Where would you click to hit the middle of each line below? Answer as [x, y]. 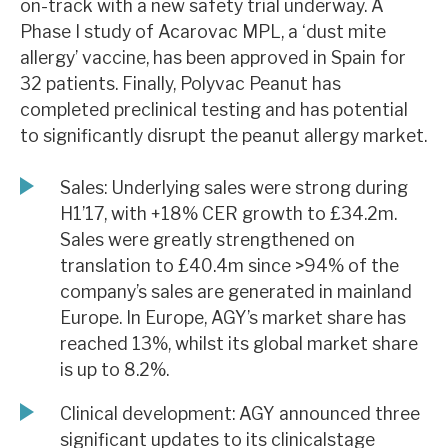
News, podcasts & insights [167, 20]
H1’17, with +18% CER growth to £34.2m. [228, 214]
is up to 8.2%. [114, 370]
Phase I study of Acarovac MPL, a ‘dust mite [203, 31]
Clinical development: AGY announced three [240, 413]
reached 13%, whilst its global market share [239, 344]
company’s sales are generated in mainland [236, 292]
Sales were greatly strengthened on [207, 240]
